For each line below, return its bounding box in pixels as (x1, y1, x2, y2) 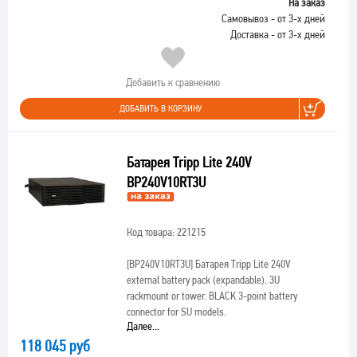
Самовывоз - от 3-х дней (222, 12, 325, 25)
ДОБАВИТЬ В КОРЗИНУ (120, 103, 202, 114)
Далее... (126, 320, 159, 332)
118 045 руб (20, 336, 90, 355)
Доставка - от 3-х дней (230, 28, 325, 41)
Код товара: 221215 (126, 226, 206, 238)
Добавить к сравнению (125, 76, 220, 88)
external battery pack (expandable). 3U (126, 273, 280, 286)
